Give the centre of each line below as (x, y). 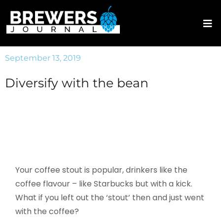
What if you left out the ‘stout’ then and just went (110, 198)
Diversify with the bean (77, 83)
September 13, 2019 (43, 58)
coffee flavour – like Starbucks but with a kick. (104, 184)
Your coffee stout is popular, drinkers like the (102, 170)
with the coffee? (47, 212)
